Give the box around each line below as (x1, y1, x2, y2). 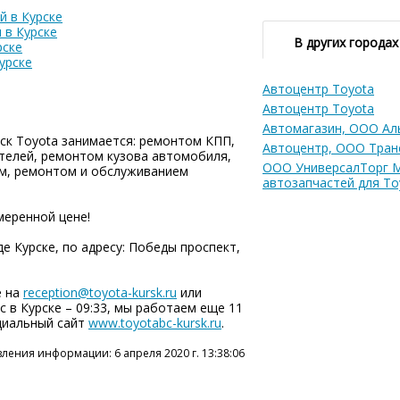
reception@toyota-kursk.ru (23, 284, 177, 301)
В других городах (294, 34, 398, 51)
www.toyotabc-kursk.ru (88, 314, 221, 331)
